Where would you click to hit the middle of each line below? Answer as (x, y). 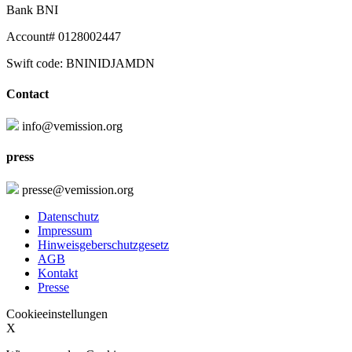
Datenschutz (68, 216)
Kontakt (58, 273)
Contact (27, 93)
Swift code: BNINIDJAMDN (81, 63)
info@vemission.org (71, 126)
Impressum (65, 230)
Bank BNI (32, 9)
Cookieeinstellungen (57, 313)
